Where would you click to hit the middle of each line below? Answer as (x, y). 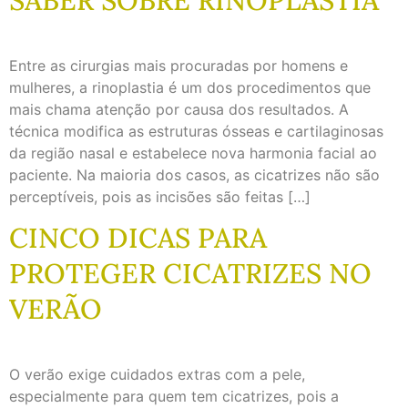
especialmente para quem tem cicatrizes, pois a (174, 397)
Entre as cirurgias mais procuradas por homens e (178, 65)
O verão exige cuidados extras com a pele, (157, 375)
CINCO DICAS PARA (138, 238)
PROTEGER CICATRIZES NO (190, 274)
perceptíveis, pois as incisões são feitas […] (160, 196)
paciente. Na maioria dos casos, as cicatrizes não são (194, 174)
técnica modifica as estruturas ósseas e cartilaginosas (196, 131)
